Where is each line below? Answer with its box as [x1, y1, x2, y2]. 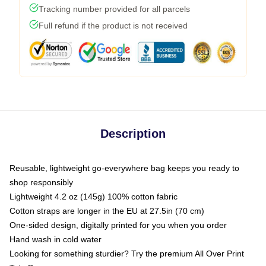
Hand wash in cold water [9, 235, 102, 244]
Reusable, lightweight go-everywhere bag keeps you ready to [9, 163, 239, 173]
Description [100, 127, 166, 140]
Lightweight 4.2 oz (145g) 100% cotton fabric [9, 192, 178, 201]
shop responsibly [9, 178, 73, 187]
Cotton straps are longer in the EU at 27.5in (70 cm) [9, 206, 204, 216]
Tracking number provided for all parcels [39, 4, 190, 14]
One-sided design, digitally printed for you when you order [9, 220, 227, 230]
